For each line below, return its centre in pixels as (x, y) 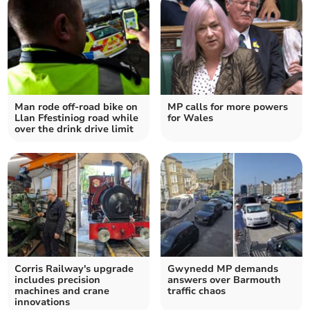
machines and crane (62, 291)
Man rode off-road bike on (76, 107)
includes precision (58, 280)
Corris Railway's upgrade (74, 269)
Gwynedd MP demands (223, 269)
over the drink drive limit (74, 129)
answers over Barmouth (224, 280)
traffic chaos (197, 291)
